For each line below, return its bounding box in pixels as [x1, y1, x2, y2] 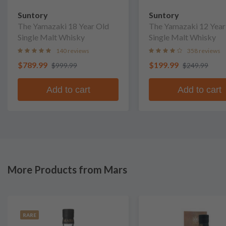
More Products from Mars [8, 163, 127, 176]
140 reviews [56, 47, 89, 54]
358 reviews [187, 47, 220, 54]
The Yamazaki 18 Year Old [18, 21, 109, 31]
